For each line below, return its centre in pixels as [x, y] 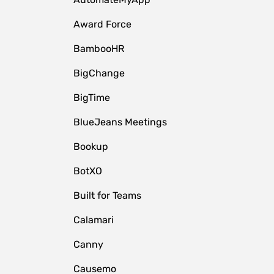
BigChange [99, 73]
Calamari [93, 220]
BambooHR [98, 49]
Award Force [102, 24]
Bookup [91, 146]
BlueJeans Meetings [120, 122]
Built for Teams [107, 195]
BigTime [91, 98]
